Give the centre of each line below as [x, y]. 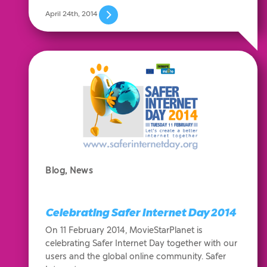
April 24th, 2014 [72, 13]
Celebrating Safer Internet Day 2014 [141, 212]
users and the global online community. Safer [136, 256]
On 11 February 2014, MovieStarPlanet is [124, 230]
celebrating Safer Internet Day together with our [141, 243]
